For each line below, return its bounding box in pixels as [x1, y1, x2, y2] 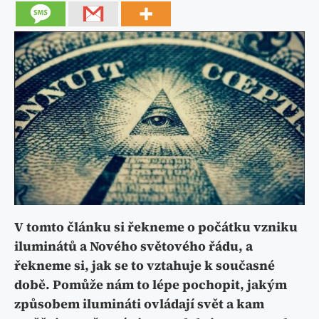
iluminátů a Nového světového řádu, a [14, 237, 253, 256]
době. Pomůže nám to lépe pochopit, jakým [14, 276, 287, 294]
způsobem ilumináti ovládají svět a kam [14, 295, 264, 313]
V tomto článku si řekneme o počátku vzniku [14, 218, 298, 236]
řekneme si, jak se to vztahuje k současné [14, 256, 275, 275]
